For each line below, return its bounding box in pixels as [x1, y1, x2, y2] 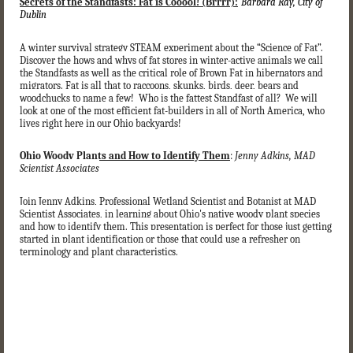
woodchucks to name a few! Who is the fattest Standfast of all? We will [20, 91, 318, 104]
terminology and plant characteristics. [20, 245, 178, 258]
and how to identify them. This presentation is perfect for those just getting [20, 220, 332, 232]
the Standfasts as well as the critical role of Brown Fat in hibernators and [20, 66, 323, 79]
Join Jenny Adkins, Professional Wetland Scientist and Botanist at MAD [20, 195, 316, 207]
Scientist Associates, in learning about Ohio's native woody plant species [20, 207, 320, 220]
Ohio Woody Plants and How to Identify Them [20, 150, 230, 162]
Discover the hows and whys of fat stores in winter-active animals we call [20, 54, 323, 66]
